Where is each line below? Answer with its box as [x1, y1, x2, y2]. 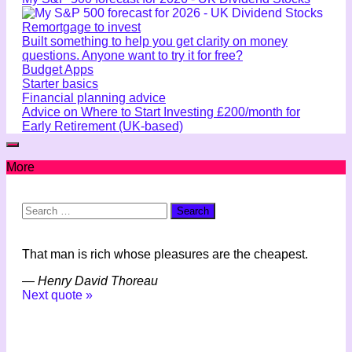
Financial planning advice [22, 90, 166, 104]
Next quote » [22, 288, 93, 302]
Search [21, 201, 61, 215]
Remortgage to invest [22, 20, 141, 34]
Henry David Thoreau [38, 273, 158, 288]
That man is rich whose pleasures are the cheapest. [22, 247, 308, 261]
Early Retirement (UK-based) [22, 119, 183, 133]
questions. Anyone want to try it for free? [22, 48, 243, 62]
